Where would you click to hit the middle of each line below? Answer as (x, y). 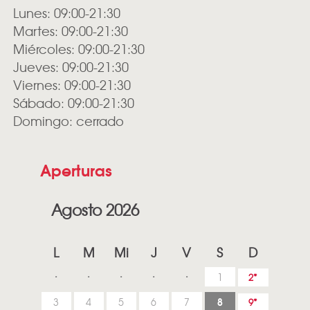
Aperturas (76, 170)
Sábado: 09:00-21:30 (73, 103)
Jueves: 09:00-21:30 (71, 67)
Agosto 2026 (95, 210)
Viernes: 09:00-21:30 (72, 85)
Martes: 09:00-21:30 (70, 31)
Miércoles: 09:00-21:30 (79, 49)
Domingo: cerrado (68, 121)
